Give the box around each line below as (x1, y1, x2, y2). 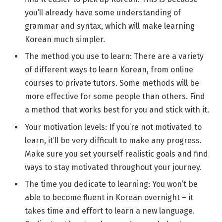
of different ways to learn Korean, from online (25, 65, 193, 75)
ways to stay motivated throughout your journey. (25, 162, 202, 172)
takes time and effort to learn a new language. (25, 206, 195, 216)
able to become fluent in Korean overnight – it (25, 192, 193, 202)
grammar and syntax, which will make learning (25, 21, 195, 31)
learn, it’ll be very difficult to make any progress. (25, 135, 202, 145)
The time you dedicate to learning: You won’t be (25, 179, 198, 189)
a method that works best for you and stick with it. (25, 105, 209, 115)
